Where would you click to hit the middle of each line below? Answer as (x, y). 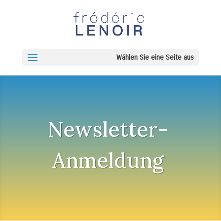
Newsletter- (108, 129)
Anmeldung (108, 160)
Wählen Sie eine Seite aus (155, 57)
